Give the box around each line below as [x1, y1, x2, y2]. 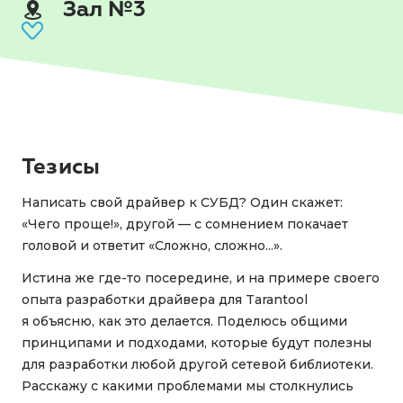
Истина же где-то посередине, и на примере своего [22, 270, 380, 286]
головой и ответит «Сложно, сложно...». [22, 237, 282, 254]
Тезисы [22, 153, 100, 180]
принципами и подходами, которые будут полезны [22, 335, 372, 351]
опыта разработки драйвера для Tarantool [22, 291, 308, 308]
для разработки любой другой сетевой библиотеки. [22, 356, 373, 372]
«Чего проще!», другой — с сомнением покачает [22, 216, 348, 232]
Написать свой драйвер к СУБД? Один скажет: [22, 194, 343, 210]
